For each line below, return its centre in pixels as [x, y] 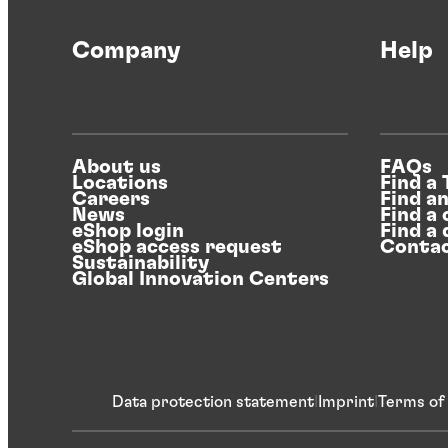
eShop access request [177, 246]
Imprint [346, 401]
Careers [111, 198]
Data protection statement [213, 401]
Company [126, 50]
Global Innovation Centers [200, 278]
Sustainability [140, 262]
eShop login [128, 230]
